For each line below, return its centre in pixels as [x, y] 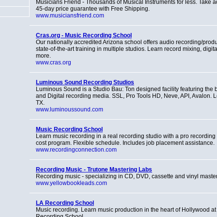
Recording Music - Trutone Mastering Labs [94, 170]
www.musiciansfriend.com [70, 15]
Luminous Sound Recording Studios [85, 82]
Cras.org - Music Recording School [84, 35]
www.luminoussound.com [70, 109]
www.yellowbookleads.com [71, 183]
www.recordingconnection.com [76, 150]
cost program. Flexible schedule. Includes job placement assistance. [125, 143]
